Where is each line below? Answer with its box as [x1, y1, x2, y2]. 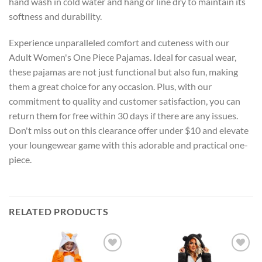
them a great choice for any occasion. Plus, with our [9, 81, 212, 92]
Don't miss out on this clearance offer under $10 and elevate [9, 125, 249, 136]
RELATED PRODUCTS [9, 206, 109, 218]
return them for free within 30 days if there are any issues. [9, 110, 238, 122]
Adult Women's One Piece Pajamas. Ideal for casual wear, [9, 51, 236, 63]
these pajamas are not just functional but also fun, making [9, 66, 238, 78]
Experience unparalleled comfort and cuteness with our [9, 37, 229, 49]
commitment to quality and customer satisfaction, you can [9, 95, 240, 107]
